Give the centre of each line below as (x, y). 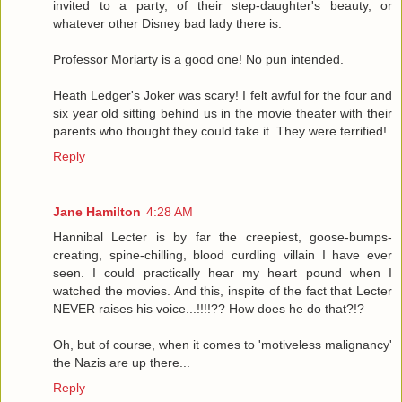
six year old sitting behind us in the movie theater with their (223, 113)
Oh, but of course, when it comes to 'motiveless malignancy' (223, 344)
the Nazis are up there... (122, 362)
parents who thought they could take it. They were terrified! (220, 131)
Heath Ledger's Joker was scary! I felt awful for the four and (223, 95)
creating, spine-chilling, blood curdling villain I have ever (223, 254)
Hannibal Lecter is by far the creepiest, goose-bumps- (223, 236)
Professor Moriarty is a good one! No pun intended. (198, 59)
